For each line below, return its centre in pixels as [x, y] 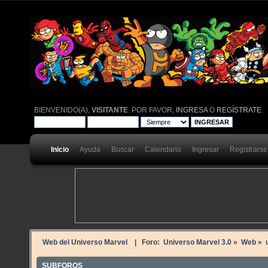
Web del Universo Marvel [85, 242]
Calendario [163, 149]
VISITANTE [110, 110]
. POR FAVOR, [152, 110]
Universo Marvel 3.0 [197, 242]
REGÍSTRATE [239, 110]
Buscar [123, 149]
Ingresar [205, 149]
